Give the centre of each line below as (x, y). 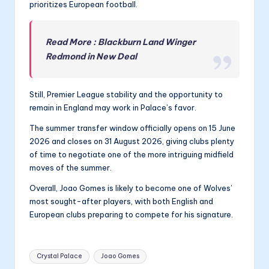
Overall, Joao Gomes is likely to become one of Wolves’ (131, 188)
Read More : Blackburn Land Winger (121, 42)
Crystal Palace (60, 256)
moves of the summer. (71, 168)
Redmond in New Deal (92, 57)
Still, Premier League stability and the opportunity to (126, 95)
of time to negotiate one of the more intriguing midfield (131, 155)
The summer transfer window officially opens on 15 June (132, 128)
